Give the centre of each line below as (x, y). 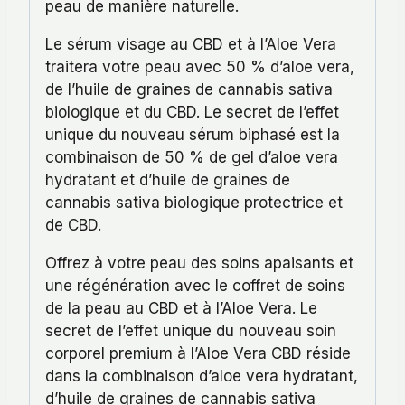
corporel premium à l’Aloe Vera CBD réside (198, 353)
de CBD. (73, 225)
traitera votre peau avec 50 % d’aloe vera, (200, 67)
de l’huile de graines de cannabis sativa (189, 89)
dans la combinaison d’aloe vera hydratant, (202, 376)
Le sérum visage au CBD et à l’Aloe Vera (191, 44)
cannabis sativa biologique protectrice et (194, 202)
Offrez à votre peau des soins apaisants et (199, 263)
